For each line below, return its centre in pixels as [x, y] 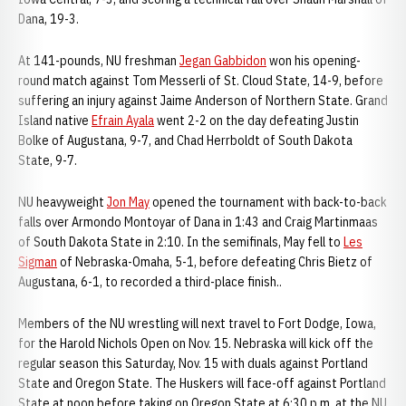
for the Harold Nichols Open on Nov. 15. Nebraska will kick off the [196, 343]
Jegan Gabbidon [223, 61]
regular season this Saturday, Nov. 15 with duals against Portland [193, 363]
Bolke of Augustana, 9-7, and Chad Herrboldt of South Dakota [185, 140]
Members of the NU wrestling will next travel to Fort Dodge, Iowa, [197, 324]
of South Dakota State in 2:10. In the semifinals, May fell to [181, 242]
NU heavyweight [63, 202]
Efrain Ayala [123, 121]
